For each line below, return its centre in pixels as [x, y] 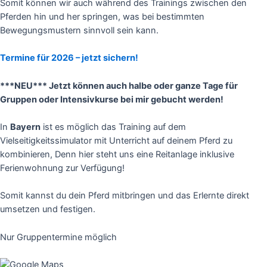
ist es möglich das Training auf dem [113, 127]
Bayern [25, 127]
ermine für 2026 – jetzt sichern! [72, 58]
